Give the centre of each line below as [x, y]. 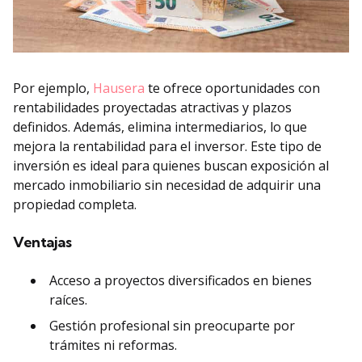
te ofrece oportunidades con [232, 88]
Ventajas [42, 242]
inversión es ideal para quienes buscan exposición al [171, 165]
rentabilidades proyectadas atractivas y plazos [152, 107]
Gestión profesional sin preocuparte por [172, 325]
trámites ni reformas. [113, 345]
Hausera [119, 88]
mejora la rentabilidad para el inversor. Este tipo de [167, 146]
